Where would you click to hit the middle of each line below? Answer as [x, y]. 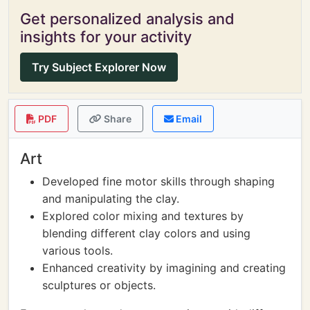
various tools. [77, 250]
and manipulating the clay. [111, 199]
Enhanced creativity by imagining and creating [164, 268]
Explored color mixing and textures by [143, 216]
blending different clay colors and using [146, 233]
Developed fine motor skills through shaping [158, 181]
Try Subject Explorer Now [99, 67]
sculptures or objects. [99, 285]
